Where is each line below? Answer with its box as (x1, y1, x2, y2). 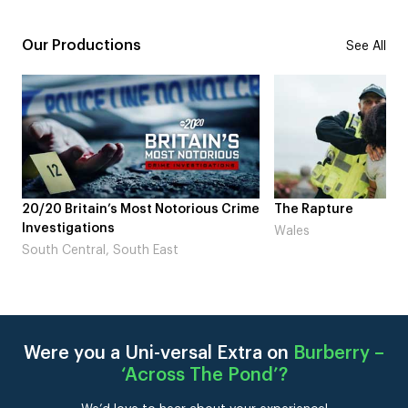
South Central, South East (12, 243, 169, 257)
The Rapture (264, 202, 344, 216)
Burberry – (293, 343, 384, 362)
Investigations (12, 221, 106, 235)
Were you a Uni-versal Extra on (24, 343, 293, 362)
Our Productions (22, 37, 141, 53)
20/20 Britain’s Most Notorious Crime (12, 202, 250, 216)
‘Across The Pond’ (120, 365, 279, 384)
